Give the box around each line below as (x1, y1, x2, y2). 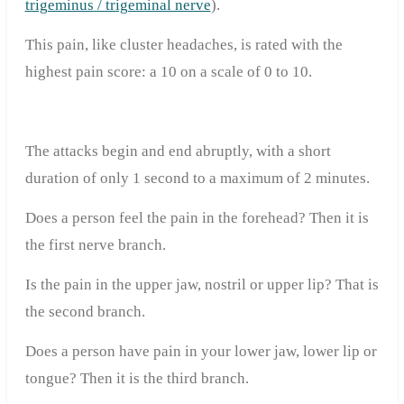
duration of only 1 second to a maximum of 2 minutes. (24, 170, 370, 188)
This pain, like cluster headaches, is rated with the (24, 36, 343, 54)
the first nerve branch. (24, 236, 166, 254)
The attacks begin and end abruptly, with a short (24, 142, 331, 161)
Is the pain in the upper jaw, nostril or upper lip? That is (24, 276, 379, 294)
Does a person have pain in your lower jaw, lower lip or (24, 343, 377, 361)
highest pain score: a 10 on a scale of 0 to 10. (24, 63, 312, 81)
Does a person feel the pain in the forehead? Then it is (24, 209, 369, 227)
